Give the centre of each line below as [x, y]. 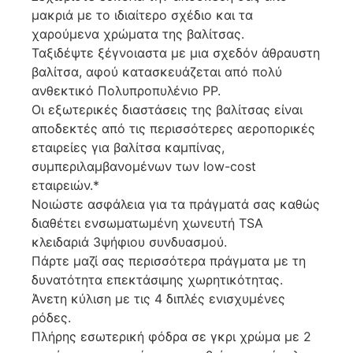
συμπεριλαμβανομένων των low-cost [144, 167]
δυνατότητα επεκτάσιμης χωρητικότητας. [157, 280]
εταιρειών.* [65, 186]
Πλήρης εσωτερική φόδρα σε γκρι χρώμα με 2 [171, 337]
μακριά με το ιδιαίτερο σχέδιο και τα [142, 15]
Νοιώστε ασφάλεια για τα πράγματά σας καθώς [176, 204]
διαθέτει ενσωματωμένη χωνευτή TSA [147, 223]
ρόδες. [51, 318]
